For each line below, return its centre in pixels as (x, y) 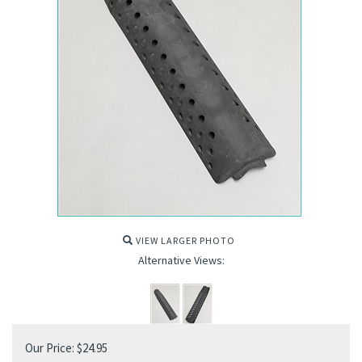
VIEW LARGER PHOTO (184, 240)
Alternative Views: (181, 260)
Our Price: (50, 348)
